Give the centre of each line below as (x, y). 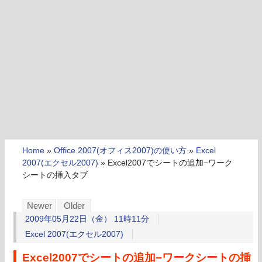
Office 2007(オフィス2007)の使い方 (120, 150)
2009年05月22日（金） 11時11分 (87, 219)
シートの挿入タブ (55, 175)
